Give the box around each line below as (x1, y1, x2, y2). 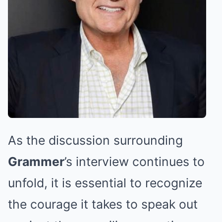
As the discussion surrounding (8, 133, 183, 148)
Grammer (8, 154, 64, 169)
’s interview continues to (64, 154, 205, 169)
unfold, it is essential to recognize (8, 175, 202, 191)
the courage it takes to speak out (8, 197, 198, 212)
